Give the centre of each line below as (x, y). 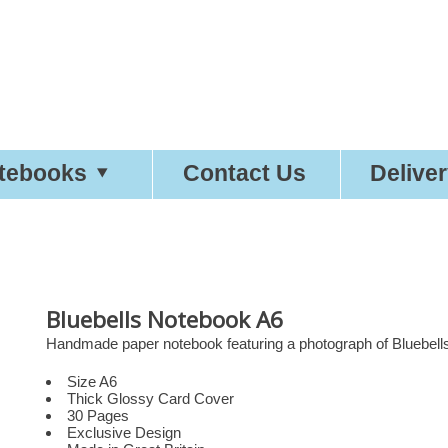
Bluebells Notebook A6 (165, 319)
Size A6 (92, 381)
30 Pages (98, 415)
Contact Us (244, 174)
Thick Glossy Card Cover (151, 398)
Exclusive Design (124, 432)
